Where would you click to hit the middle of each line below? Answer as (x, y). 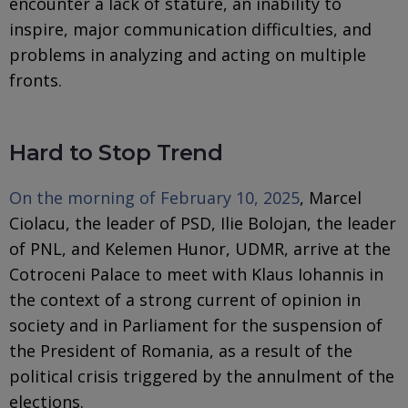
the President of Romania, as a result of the (181, 350)
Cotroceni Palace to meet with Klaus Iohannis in (196, 274)
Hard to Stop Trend (116, 152)
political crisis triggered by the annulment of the (202, 376)
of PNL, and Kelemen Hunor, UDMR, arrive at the (200, 248)
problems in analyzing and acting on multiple (188, 54)
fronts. (36, 80)
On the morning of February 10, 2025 (154, 197)
